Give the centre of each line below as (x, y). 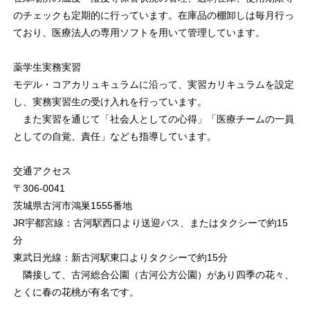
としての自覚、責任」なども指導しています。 (115, 137)
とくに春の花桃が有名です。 (76, 292)
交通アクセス (42, 171)
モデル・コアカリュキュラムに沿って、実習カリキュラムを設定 (153, 85)
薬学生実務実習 (47, 67)
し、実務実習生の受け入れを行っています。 (110, 102)
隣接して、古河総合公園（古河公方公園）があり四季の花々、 (153, 275)
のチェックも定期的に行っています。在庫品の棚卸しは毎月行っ (153, 16)
